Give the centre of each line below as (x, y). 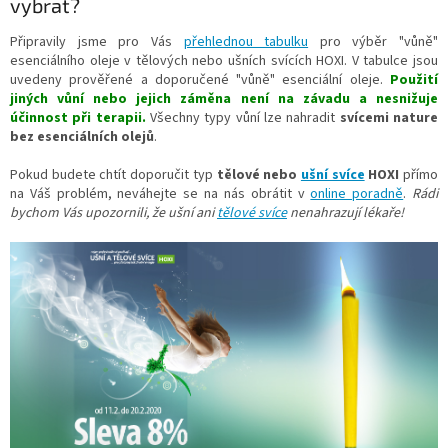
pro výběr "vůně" (373, 41)
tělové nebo (258, 174)
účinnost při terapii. (78, 117)
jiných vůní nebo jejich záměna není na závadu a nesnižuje (224, 98)
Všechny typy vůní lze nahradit (242, 117)
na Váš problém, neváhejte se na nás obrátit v (160, 193)
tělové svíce (252, 212)
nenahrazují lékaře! (345, 212)
